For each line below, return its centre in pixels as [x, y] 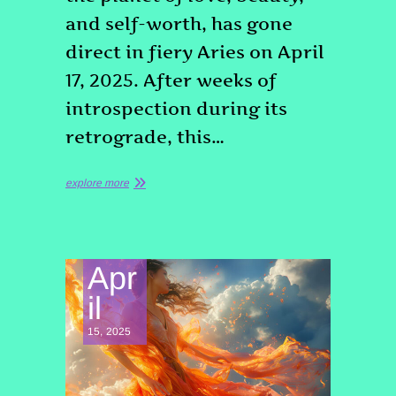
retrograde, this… [145, 137]
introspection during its [176, 109]
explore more [97, 183]
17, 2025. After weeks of [171, 80]
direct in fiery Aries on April [195, 52]
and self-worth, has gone [179, 24]
